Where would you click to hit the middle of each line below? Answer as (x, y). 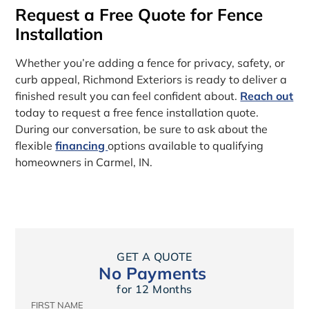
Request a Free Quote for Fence (139, 15)
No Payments (153, 273)
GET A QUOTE (154, 257)
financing (82, 146)
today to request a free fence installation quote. (137, 113)
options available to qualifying (186, 146)
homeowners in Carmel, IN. (84, 162)
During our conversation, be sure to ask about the (142, 129)
